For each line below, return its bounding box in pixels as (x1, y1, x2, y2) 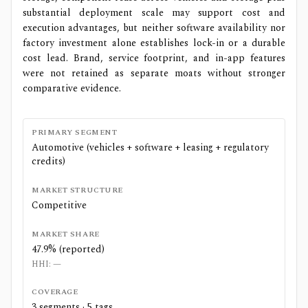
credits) (32, 154, 65, 168)
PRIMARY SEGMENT (32, 126, 118, 138)
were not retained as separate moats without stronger (23, 66, 285, 80)
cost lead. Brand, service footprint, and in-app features (23, 51, 285, 65)
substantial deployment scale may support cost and (23, 5, 285, 20)
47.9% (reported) (32, 242, 104, 256)
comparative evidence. (23, 81, 121, 96)
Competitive (32, 198, 87, 212)
